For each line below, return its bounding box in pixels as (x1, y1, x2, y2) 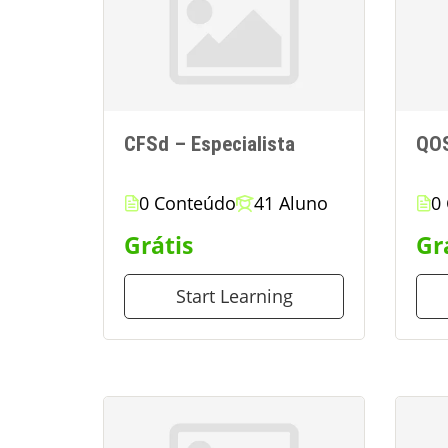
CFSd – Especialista (124, 132, 295, 156)
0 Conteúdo (139, 190, 236, 215)
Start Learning (175, 283, 293, 308)
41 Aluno (254, 190, 328, 215)
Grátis (124, 229, 193, 261)
